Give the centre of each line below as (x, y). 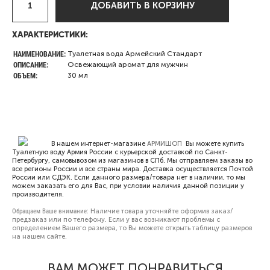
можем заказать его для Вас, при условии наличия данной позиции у (128, 186)
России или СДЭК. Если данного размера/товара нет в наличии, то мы (129, 177)
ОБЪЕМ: (25, 76)
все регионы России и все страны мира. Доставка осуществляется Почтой (133, 169)
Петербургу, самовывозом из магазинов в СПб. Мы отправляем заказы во (132, 161)
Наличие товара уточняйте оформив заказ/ (161, 211)
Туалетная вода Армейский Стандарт (135, 54)
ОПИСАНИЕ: (31, 65)
